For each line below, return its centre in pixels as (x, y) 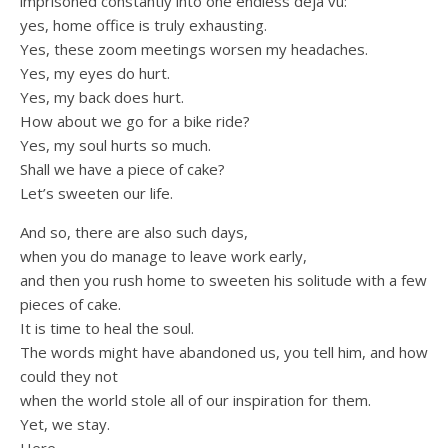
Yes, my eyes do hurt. (95, 73)
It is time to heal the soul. (107, 328)
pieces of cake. (70, 304)
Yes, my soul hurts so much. (115, 145)
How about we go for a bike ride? (135, 121)
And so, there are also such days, (134, 232)
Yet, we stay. (65, 424)
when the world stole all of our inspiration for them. (195, 400)
